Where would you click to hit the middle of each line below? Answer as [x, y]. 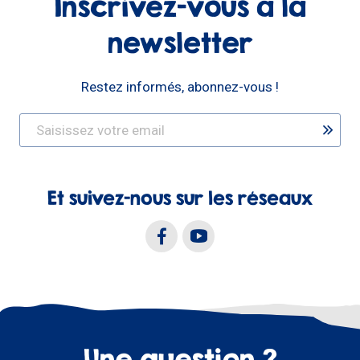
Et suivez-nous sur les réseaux [180, 198]
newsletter [180, 43]
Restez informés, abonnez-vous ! [180, 86]
